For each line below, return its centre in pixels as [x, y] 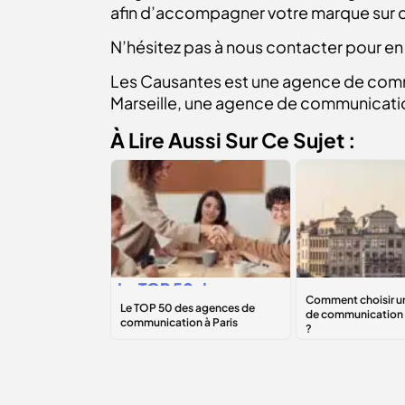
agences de [162, 311]
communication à [183, 332]
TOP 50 [166, 289]
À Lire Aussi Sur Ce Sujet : [233, 141]
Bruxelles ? [344, 354]
